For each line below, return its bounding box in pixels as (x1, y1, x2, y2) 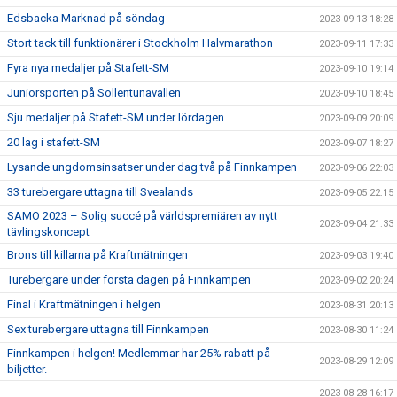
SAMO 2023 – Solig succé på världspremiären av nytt (7, 209, 277, 222)
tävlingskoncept (7, 225, 90, 238)
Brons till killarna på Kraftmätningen (7, 248, 188, 261)
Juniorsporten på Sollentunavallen (7, 86, 181, 99)
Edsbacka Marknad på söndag (7, 12, 165, 25)
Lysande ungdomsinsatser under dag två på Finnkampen (7, 160, 297, 174)
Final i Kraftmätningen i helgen (7, 298, 160, 311)
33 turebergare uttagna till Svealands (7, 185, 193, 198)
